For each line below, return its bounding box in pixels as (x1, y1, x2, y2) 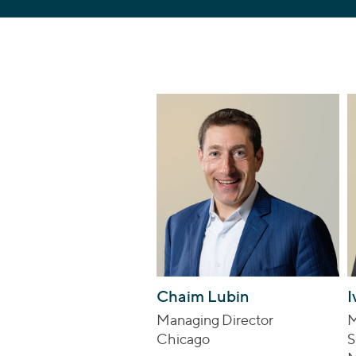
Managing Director (157, 311, 273, 328)
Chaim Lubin (157, 286, 250, 306)
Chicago (157, 330, 210, 347)
